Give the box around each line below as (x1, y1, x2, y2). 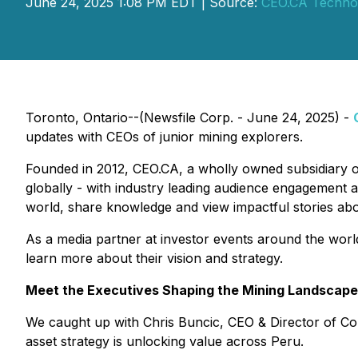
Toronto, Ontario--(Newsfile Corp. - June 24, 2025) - (26, 109, 353, 125)
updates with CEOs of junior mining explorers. (26, 129, 303, 145)
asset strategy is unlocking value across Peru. (26, 333, 304, 349)
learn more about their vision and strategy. (26, 250, 283, 266)
